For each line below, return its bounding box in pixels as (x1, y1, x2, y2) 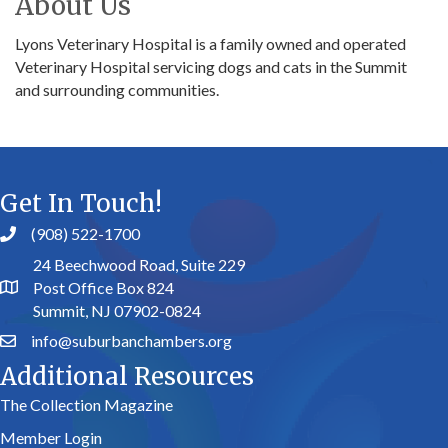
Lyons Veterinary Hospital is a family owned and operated (15, 34, 406, 54)
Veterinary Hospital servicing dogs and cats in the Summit (15, 57, 407, 77)
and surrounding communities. (15, 80, 219, 100)
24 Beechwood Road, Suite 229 (33, 255, 245, 275)
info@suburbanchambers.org (31, 331, 232, 351)
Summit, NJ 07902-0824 (33, 301, 201, 321)
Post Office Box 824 (33, 278, 174, 298)
